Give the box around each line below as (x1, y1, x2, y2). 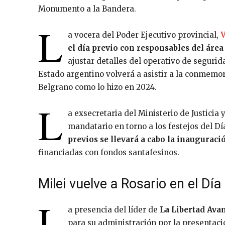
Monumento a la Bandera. (38, 4, 136, 14)
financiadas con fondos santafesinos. (38, 147, 179, 157)
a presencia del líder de (68, 204, 160, 214)
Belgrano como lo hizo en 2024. (38, 82, 157, 92)
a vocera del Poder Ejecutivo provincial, (68, 30, 220, 40)
